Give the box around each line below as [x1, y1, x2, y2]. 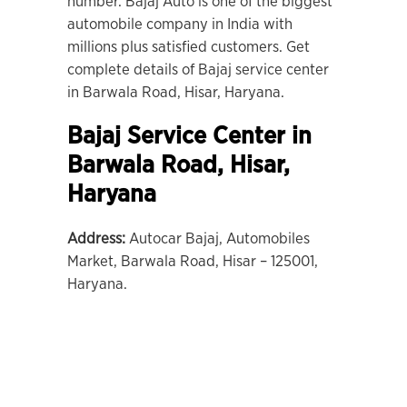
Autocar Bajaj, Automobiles [125, 231, 310, 246]
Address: [67, 231, 125, 246]
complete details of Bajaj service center [67, 62, 329, 77]
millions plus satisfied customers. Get [67, 39, 310, 55]
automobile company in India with [67, 16, 293, 32]
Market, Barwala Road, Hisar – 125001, [67, 253, 318, 269]
